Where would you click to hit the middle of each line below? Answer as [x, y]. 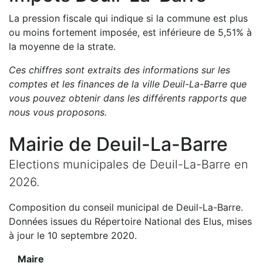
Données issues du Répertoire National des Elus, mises [130, 221]
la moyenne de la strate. [62, 46]
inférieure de [187, 32]
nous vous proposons [57, 112]
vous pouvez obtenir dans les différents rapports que [128, 98]
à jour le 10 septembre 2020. [73, 235]
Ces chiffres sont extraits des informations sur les [119, 70]
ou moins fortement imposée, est [82, 32]
